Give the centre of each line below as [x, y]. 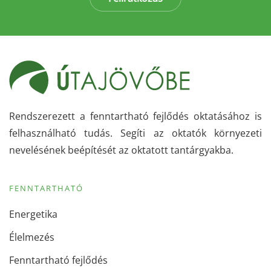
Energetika [33, 214]
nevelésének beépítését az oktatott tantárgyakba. [121, 150]
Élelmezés [32, 237]
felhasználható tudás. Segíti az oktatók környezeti [135, 133]
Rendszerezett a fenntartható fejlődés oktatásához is [135, 116]
